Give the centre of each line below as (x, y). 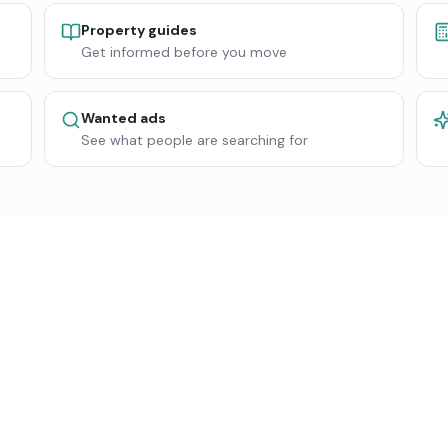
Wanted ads (123, 118)
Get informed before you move (184, 52)
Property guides (139, 30)
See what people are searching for (194, 140)
